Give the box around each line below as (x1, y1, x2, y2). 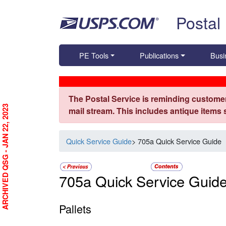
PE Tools (79, 50, 108, 61)
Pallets (59, 200, 91, 216)
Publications (140, 50, 179, 61)
